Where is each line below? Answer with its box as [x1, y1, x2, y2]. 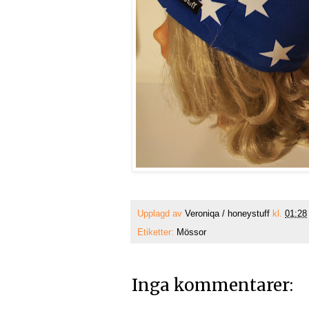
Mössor [177, 228, 206, 238]
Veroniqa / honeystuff [185, 209, 270, 219]
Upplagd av [137, 209, 185, 219]
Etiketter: [137, 228, 177, 238]
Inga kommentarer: [132, 275, 293, 297]
